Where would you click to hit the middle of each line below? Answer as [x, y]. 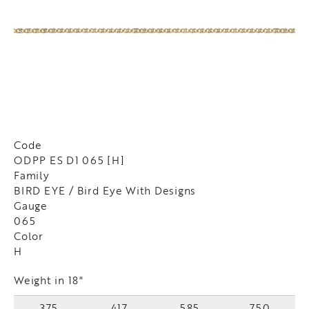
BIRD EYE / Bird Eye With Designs [105, 191]
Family [32, 176]
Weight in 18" [49, 280]
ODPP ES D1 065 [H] [69, 160]
